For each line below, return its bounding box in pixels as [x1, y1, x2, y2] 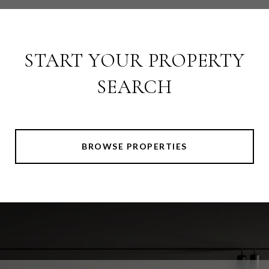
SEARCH [97, 75, 172, 98]
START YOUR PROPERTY [24, 49, 245, 72]
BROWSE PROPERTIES [82, 141, 187, 151]
